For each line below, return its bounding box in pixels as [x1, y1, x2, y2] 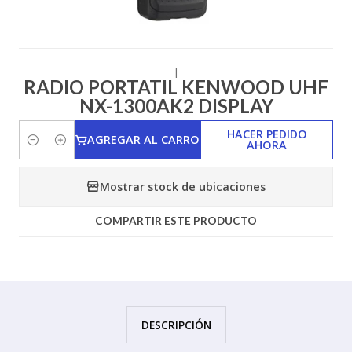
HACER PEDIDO [226, 126, 307, 141]
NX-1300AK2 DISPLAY [79, 94, 273, 117]
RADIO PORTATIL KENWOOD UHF [24, 75, 328, 98]
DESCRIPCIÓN [141, 317, 211, 332]
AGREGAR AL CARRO [87, 132, 200, 147]
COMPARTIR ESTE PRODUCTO [95, 214, 257, 227]
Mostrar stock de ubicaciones [100, 178, 266, 194]
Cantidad [19, 141, 64, 156]
